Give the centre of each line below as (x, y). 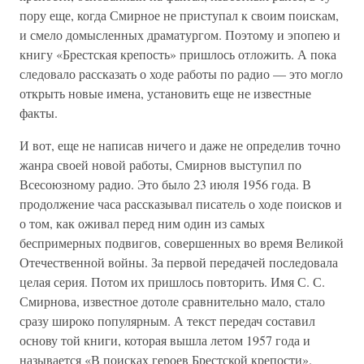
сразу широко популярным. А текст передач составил (167, 321)
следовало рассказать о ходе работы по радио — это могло (181, 74)
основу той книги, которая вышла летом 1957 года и (165, 340)
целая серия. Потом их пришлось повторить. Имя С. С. (172, 282)
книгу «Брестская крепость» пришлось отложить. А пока (178, 54)
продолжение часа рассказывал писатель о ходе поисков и (181, 204)
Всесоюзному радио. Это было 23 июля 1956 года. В (165, 184)
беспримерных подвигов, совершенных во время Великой (182, 243)
